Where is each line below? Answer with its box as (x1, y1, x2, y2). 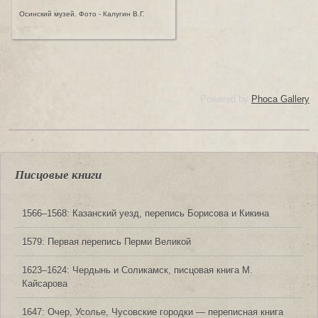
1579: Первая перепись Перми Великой (22, 236, 191, 247)
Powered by (200, 94, 251, 104)
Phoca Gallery (251, 94, 309, 104)
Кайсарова (22, 278, 67, 289)
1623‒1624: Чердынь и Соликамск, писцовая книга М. (22, 264, 253, 275)
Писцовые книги (15, 168, 102, 182)
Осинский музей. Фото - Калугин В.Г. (19, 10, 145, 18)
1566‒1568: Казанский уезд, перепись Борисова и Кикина (22, 207, 269, 219)
